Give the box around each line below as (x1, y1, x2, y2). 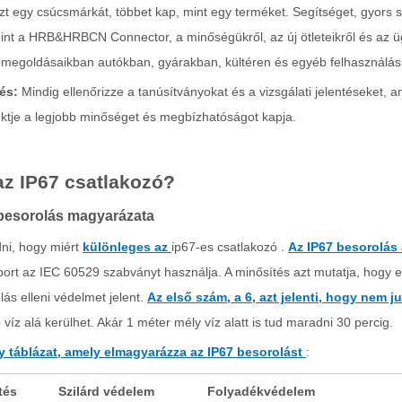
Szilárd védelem (58, 384, 154, 398)
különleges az (83, 240, 171, 254)
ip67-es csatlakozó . (171, 240, 288, 254)
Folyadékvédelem (207, 384, 315, 398)
